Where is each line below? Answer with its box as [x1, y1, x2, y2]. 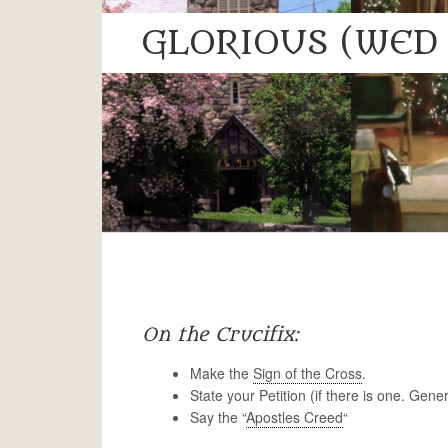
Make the [190, 363, 253, 383]
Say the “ [190, 407, 246, 427]
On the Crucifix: [142, 324, 299, 346]
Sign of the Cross [253, 363, 362, 383]
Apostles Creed [246, 407, 343, 427]
